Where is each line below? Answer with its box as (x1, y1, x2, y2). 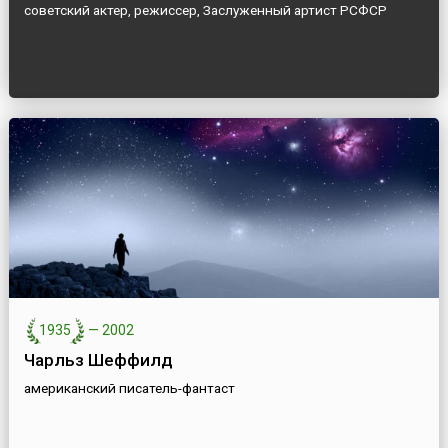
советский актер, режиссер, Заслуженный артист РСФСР (23, 2, 387, 19)
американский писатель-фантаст (23, 380, 235, 397)
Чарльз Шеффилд (23, 350, 173, 371)
